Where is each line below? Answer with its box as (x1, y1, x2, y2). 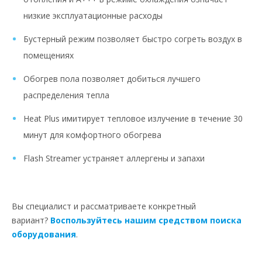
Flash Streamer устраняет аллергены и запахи (23, 153, 205, 164)
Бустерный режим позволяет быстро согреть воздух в (23, 33, 242, 45)
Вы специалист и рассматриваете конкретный (12, 201, 196, 212)
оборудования (12, 229, 76, 240)
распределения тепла (23, 89, 109, 101)
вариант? (12, 215, 50, 226)
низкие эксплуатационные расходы (23, 10, 163, 22)
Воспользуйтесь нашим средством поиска (50, 215, 242, 226)
